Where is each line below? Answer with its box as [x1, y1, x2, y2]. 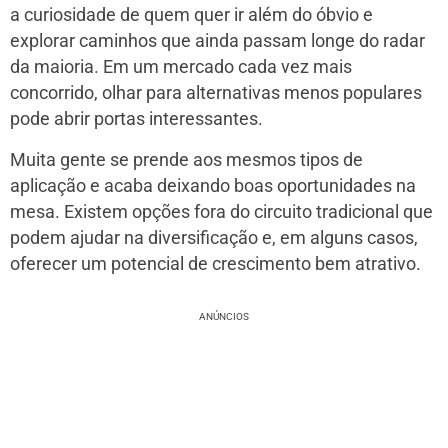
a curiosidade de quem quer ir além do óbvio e [10, 5, 373, 26]
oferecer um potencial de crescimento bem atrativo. [10, 254, 421, 275]
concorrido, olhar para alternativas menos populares [10, 83, 422, 104]
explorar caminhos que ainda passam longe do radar [10, 31, 425, 52]
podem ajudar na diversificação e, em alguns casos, [10, 228, 418, 249]
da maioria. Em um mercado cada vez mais [10, 57, 352, 78]
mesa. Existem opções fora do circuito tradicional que [10, 202, 433, 223]
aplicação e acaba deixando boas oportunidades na [10, 176, 416, 197]
